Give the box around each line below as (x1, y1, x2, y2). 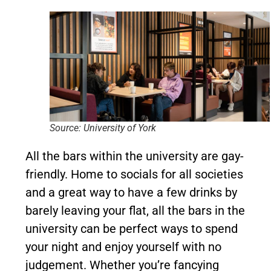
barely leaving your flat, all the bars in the (25, 203, 245, 218)
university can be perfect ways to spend (25, 221, 238, 236)
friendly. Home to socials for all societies (25, 166, 243, 181)
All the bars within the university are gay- (25, 148, 244, 163)
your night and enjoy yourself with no (25, 239, 221, 254)
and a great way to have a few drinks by (25, 184, 237, 200)
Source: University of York (50, 122, 156, 134)
